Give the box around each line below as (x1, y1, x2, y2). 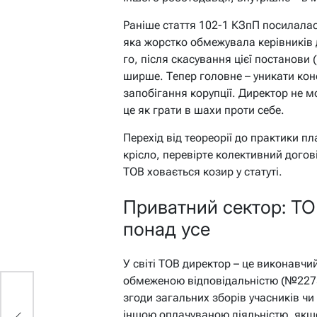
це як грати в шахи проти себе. (123, 103, 284, 117)
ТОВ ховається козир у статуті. (123, 165, 282, 179)
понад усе (123, 218, 210, 241)
